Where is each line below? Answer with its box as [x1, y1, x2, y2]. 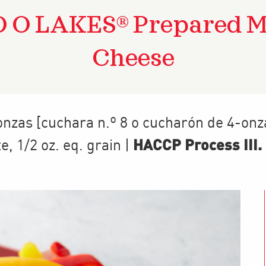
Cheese [91, 48, 175, 70]
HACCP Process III [133, 135, 258, 153]
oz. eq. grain [41, 138, 121, 154]
